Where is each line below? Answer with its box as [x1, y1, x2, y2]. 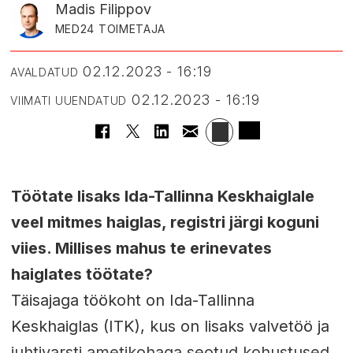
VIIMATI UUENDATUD [10, 93, 128, 107]
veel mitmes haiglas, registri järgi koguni [10, 213, 319, 232]
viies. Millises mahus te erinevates [10, 239, 272, 258]
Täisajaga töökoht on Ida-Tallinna [10, 291, 255, 310]
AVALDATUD [10, 65, 79, 79]
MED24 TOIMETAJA [54, 22, 166, 36]
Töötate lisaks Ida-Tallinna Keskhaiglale [10, 187, 314, 206]
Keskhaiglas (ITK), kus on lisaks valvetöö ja [10, 317, 329, 336]
